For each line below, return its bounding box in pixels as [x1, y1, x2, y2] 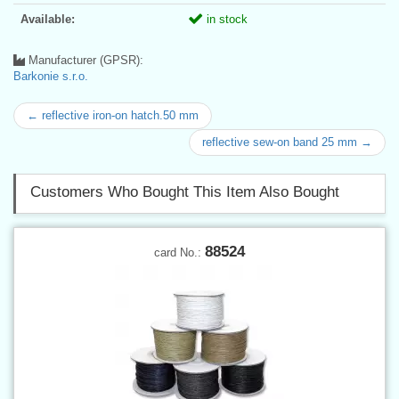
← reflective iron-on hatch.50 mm [27, 108, 199, 122]
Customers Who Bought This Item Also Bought [30, 183, 339, 200]
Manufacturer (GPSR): [25, 53, 143, 67]
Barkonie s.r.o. [13, 69, 88, 83]
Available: [20, 12, 75, 26]
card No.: [154, 245, 205, 259]
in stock [203, 12, 248, 26]
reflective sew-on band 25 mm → [202, 134, 372, 149]
